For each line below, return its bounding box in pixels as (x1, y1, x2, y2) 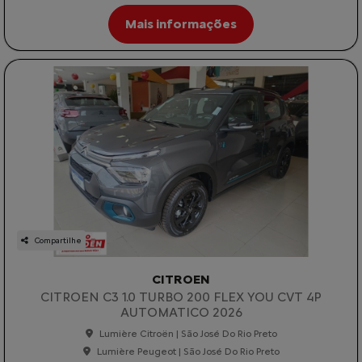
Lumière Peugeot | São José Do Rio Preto (96, 335, 280, 347)
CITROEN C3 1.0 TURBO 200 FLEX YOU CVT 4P (40, 278, 322, 294)
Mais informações (125, 5, 237, 21)
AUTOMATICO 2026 (120, 293, 242, 309)
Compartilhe (35, 224, 82, 235)
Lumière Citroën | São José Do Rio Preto (99, 317, 277, 329)
